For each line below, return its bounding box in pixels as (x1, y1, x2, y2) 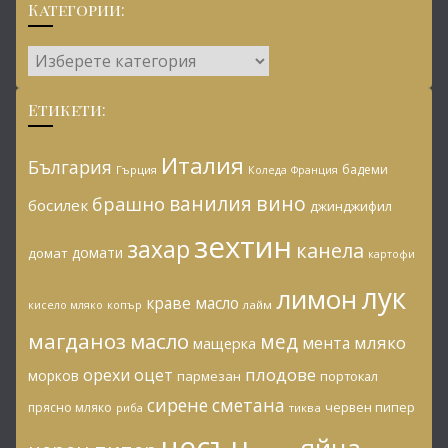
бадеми (342, 161, 388, 178)
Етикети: (28, 99, 106, 120)
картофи (368, 247, 415, 261)
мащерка (193, 334, 256, 353)
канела (296, 237, 364, 264)
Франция (291, 163, 338, 177)
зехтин (194, 227, 292, 267)
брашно (92, 192, 165, 216)
